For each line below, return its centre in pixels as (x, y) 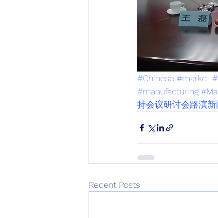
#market (193, 78)
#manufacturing (168, 91)
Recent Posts (114, 185)
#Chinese (156, 78)
